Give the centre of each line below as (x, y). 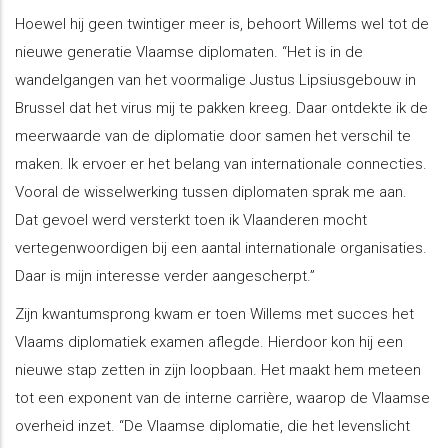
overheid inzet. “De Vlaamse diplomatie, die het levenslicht (212, 425)
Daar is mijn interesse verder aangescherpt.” (165, 275)
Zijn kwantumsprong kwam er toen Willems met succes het (214, 313)
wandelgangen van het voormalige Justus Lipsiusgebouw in (215, 79)
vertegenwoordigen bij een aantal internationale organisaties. (221, 247)
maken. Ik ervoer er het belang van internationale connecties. (221, 163)
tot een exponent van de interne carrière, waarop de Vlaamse (222, 397)
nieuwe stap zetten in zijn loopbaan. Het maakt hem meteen (218, 369)
